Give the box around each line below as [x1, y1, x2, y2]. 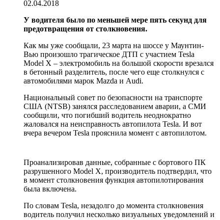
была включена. [24, 185, 77, 193]
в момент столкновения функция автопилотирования [24, 176, 203, 185]
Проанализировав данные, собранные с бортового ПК [24, 158, 206, 167]
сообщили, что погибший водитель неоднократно [24, 111, 191, 120]
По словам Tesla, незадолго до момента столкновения [24, 201, 203, 210]
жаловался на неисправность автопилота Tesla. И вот [24, 120, 202, 129]
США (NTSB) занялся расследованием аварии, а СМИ [24, 102, 206, 111]
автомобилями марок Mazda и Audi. [24, 77, 143, 85]
